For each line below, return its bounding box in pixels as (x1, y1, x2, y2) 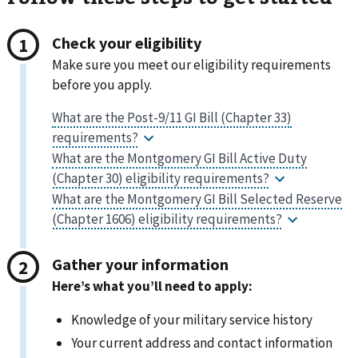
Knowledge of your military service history (71, 311, 313, 329)
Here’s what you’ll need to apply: (52, 277, 253, 296)
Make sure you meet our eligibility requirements (52, 55, 332, 74)
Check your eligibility (52, 32, 202, 53)
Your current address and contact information (71, 334, 333, 352)
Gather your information (52, 254, 229, 275)
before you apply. (52, 75, 153, 93)
